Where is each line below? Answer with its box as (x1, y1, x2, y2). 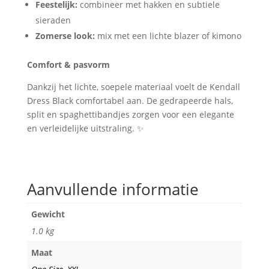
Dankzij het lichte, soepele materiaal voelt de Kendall (26, 80, 240, 92)
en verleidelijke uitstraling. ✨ (26, 122, 144, 134)
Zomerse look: (35, 29, 95, 41)
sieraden (35, 14, 71, 26)
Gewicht (31, 208, 65, 220)
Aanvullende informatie (26, 178, 199, 200)
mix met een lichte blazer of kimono (94, 29, 241, 41)
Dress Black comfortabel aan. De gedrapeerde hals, (26, 94, 233, 106)
